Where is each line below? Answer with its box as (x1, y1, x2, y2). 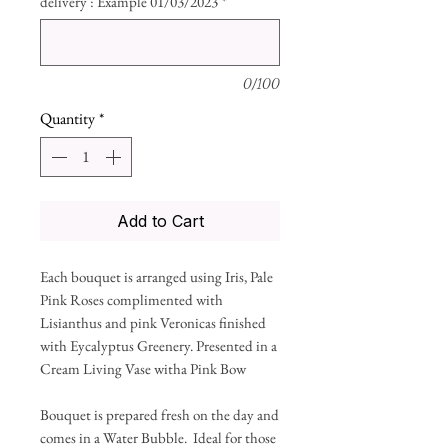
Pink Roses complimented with (40, 290, 223, 310)
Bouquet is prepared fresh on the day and (40, 405, 279, 425)
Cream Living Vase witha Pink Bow (40, 359, 246, 379)
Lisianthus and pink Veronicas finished (40, 313, 266, 333)
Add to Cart (116, 211, 204, 232)
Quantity (40, 108, 95, 130)
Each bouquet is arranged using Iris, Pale (40, 267, 273, 287)
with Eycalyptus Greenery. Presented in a (40, 336, 277, 356)
